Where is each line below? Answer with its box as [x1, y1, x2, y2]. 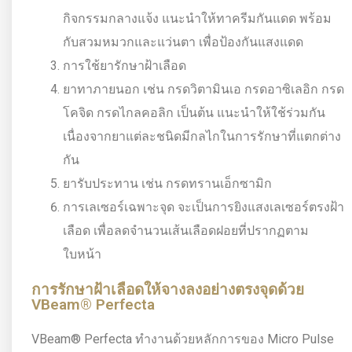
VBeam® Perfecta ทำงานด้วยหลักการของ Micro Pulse [31, 332, 334, 347]
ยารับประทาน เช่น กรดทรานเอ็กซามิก [63, 176, 272, 192]
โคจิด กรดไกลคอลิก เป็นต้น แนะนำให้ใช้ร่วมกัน [63, 105, 325, 121]
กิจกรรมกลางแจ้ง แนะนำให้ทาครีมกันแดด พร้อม [63, 11, 332, 27]
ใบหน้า [63, 247, 101, 262]
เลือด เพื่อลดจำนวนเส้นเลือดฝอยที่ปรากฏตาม [63, 223, 309, 239]
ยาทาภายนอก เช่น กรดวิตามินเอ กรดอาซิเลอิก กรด [63, 82, 344, 97]
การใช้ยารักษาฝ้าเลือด [63, 58, 186, 74]
